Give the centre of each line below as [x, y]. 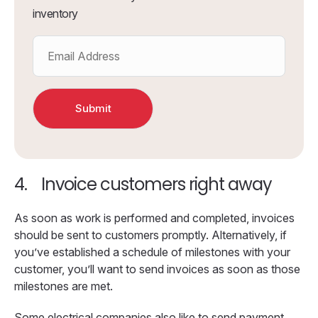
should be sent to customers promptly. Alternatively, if [150, 235]
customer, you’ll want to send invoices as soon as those [157, 269]
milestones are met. [64, 286]
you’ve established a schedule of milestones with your [152, 252]
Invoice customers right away [157, 184]
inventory [55, 13]
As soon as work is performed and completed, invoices [154, 218]
